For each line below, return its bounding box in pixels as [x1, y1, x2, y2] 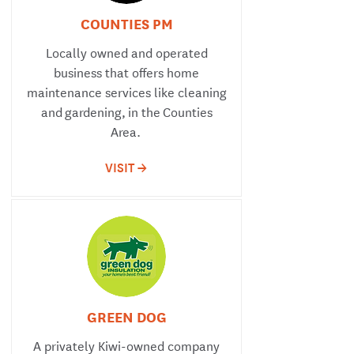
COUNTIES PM [80, 13, 173, 33]
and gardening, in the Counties [40, 101, 213, 121]
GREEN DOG [86, 306, 167, 326]
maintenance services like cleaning [26, 81, 227, 101]
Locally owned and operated [45, 42, 208, 62]
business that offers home [54, 62, 199, 81]
